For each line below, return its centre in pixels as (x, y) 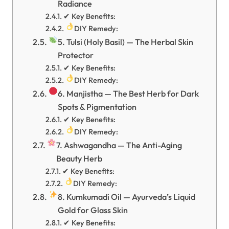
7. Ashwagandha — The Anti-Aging (119, 145)
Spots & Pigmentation (97, 107)
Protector (76, 55)
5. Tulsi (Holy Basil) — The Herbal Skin (126, 42)
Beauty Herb (79, 158)
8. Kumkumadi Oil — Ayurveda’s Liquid (127, 197)
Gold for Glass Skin (93, 210)
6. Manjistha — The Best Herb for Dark (129, 94)
